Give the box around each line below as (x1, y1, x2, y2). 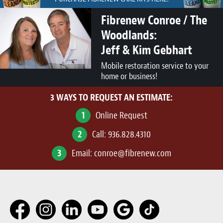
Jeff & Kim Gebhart (101, 42, 192, 59)
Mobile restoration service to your (101, 60, 209, 72)
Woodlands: (101, 27, 157, 44)
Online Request (96, 110, 147, 122)
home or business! (101, 71, 157, 83)
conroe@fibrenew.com (94, 147, 171, 160)
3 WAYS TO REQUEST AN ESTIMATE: (50, 92, 173, 104)
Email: (72, 147, 94, 160)
